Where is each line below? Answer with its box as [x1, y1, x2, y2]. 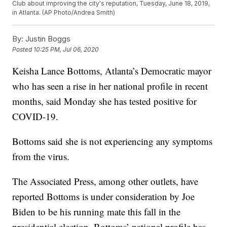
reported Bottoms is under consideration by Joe [12, 190, 195, 203]
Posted [12, 46, 34, 54]
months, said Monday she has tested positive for [12, 95, 197, 108]
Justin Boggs [23, 34, 71, 44]
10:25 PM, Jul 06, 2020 [33, 46, 99, 54]
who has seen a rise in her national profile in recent [12, 80, 208, 93]
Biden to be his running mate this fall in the [12, 205, 181, 218]
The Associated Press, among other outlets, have [12, 175, 199, 188]
